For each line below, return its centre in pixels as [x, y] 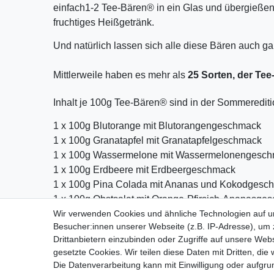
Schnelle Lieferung [173, 251]
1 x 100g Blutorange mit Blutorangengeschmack [157, 125]
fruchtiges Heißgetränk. [104, 22]
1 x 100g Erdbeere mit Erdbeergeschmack [144, 169]
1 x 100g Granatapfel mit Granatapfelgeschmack [157, 140]
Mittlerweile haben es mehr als [120, 75]
